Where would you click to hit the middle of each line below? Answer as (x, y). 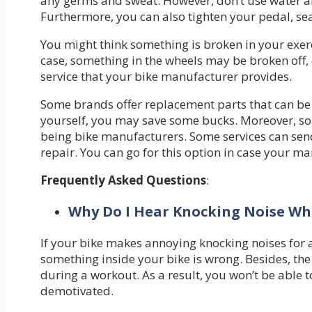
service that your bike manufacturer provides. (166, 76)
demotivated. (77, 290)
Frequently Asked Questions (123, 180)
